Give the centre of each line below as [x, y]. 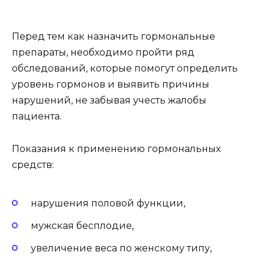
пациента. [37, 117]
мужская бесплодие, [82, 226]
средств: [33, 164]
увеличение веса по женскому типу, [121, 248]
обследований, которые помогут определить [125, 69]
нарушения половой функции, [108, 203]
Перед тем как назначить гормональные [114, 37]
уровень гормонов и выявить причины [111, 85]
